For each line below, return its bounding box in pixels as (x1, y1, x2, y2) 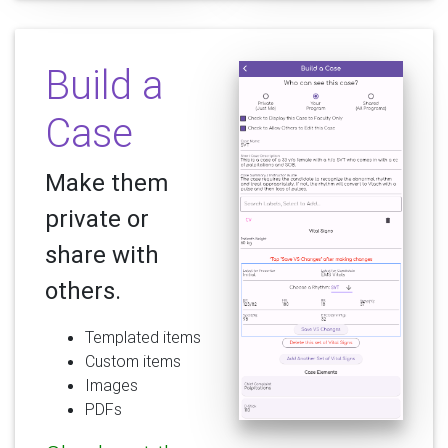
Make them (45, 168, 168, 198)
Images (85, 375, 138, 396)
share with (45, 240, 159, 270)
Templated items (85, 327, 201, 348)
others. (45, 276, 121, 306)
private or (45, 204, 149, 234)
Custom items (85, 351, 181, 372)
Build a (45, 60, 163, 110)
